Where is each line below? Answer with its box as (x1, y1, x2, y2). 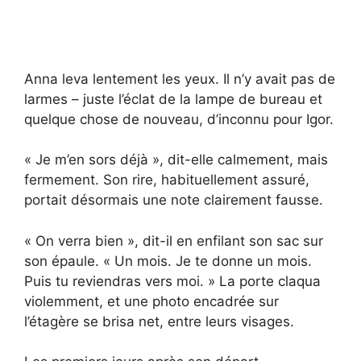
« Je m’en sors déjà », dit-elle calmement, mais (24, 151, 328, 168)
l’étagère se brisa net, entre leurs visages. (24, 313, 294, 330)
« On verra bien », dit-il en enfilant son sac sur (24, 232, 323, 249)
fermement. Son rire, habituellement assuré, (24, 172, 309, 189)
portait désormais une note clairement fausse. (24, 192, 323, 209)
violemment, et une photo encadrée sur (24, 293, 279, 309)
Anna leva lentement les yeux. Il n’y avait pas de (24, 70, 335, 87)
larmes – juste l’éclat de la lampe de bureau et (24, 90, 322, 107)
